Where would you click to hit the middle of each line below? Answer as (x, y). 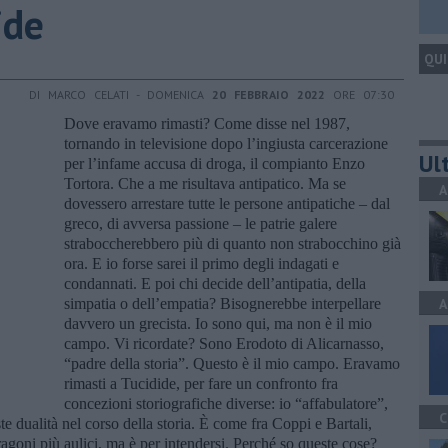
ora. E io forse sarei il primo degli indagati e (201, 263)
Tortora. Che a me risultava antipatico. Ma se (205, 183)
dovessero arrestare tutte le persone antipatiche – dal (227, 203)
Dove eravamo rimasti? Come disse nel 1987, (207, 123)
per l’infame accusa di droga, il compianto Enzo (214, 163)
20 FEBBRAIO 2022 (268, 94)
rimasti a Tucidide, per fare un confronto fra (201, 383)
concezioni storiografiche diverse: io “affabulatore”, (226, 403)
